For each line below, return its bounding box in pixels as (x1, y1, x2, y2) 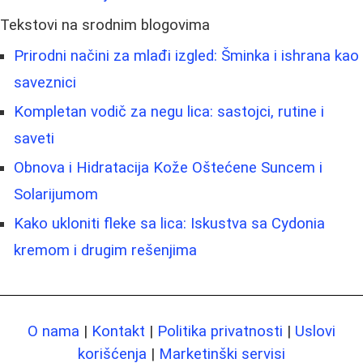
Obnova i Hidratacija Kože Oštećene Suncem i (14, 159, 322, 177)
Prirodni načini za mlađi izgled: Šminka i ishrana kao (14, 47, 359, 65)
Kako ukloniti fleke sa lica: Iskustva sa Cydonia (14, 215, 325, 233)
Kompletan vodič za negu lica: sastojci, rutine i (14, 103, 324, 121)
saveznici (14, 74, 76, 92)
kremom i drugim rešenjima (14, 241, 197, 259)
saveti (14, 130, 54, 147)
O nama (28, 322, 79, 340)
